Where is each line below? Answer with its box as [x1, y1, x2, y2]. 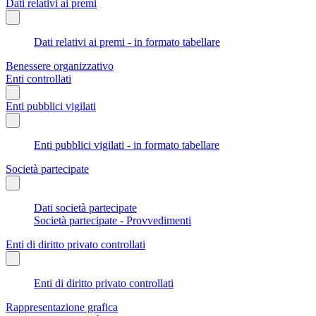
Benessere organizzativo [6, 59, 114, 72]
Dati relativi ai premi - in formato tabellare [34, 35, 220, 48]
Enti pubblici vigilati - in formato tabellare [34, 138, 219, 151]
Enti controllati [6, 72, 71, 85]
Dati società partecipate [34, 201, 137, 214]
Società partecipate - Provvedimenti [34, 214, 191, 226]
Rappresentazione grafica [6, 300, 118, 313]
